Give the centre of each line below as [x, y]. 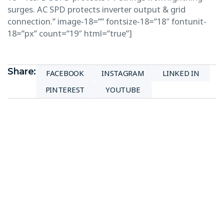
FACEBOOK [65, 73]
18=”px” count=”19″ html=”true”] [70, 33]
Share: [22, 71]
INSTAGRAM [123, 73]
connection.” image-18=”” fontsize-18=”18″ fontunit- [107, 21]
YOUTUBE [123, 90]
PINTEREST [65, 90]
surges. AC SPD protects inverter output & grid [96, 9]
